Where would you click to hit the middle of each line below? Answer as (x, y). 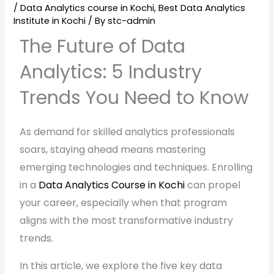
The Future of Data (103, 46)
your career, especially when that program (124, 203)
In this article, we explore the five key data (121, 266)
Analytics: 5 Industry (111, 72)
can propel (213, 185)
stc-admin (132, 21)
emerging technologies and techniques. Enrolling (136, 167)
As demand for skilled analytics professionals (128, 132)
